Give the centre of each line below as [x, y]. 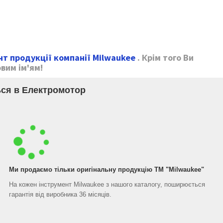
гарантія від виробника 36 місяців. [60, 194]
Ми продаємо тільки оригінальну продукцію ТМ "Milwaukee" [107, 169]
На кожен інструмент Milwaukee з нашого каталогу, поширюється [107, 184]
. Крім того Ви [165, 57]
